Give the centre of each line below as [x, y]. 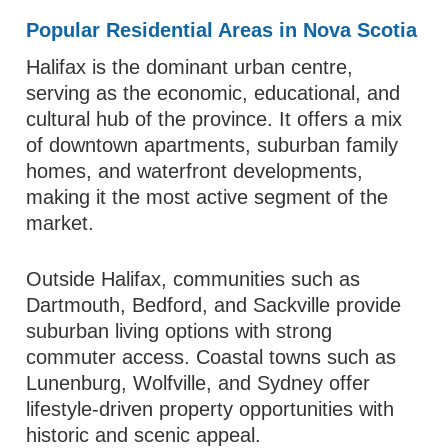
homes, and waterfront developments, [195, 171]
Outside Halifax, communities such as [193, 279]
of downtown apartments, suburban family [212, 145]
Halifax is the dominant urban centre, [190, 67]
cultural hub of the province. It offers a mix [214, 119]
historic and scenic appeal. [144, 435]
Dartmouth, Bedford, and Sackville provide [214, 305]
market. [60, 223]
